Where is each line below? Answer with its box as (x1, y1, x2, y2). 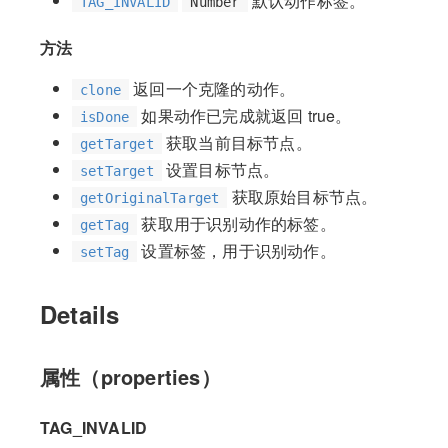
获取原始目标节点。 (227, 184, 378, 208)
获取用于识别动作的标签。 (137, 211, 336, 235)
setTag (80, 243, 130, 260)
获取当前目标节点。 (161, 130, 312, 154)
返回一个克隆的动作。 (129, 76, 296, 100)
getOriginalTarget (80, 189, 220, 206)
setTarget (80, 162, 154, 179)
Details (40, 297, 120, 332)
